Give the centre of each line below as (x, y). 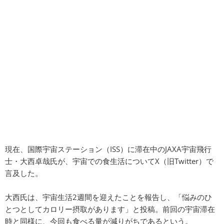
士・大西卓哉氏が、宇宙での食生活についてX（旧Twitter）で (109, 161)
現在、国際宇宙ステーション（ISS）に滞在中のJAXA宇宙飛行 (108, 149)
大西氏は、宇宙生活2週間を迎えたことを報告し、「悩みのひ (108, 197)
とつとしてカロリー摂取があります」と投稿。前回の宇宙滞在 (110, 209)
